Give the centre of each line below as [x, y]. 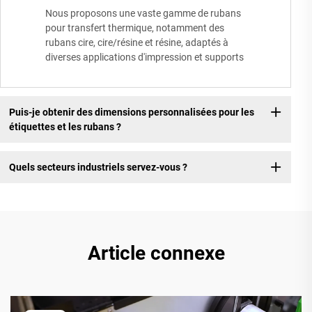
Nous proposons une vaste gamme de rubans [143, 14]
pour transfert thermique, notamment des [135, 28]
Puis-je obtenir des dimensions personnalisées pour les [131, 112]
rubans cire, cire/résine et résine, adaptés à [137, 43]
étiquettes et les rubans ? [65, 126]
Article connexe [156, 253]
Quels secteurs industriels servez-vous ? [98, 167]
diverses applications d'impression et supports [145, 57]
